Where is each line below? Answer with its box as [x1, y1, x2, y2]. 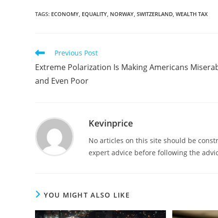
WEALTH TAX [176, 10, 208, 18]
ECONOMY [51, 10, 79, 18]
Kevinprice [89, 117, 133, 129]
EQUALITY [82, 10, 107, 18]
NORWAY [110, 10, 134, 18]
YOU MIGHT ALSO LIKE [44, 190, 130, 200]
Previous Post [54, 48, 98, 57]
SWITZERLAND [137, 10, 173, 18]
